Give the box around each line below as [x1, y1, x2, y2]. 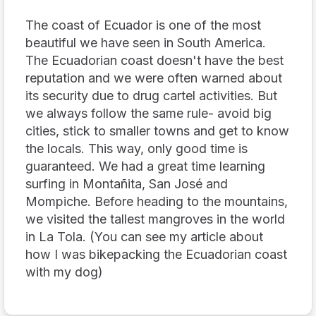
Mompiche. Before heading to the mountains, [25, 193, 288, 209]
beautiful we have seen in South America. [25, 35, 266, 50]
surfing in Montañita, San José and [25, 176, 228, 191]
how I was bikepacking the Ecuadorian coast [25, 246, 287, 262]
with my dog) [25, 264, 103, 279]
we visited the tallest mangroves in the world [25, 211, 285, 226]
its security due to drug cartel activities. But [25, 87, 277, 103]
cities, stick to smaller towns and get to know [25, 123, 289, 138]
